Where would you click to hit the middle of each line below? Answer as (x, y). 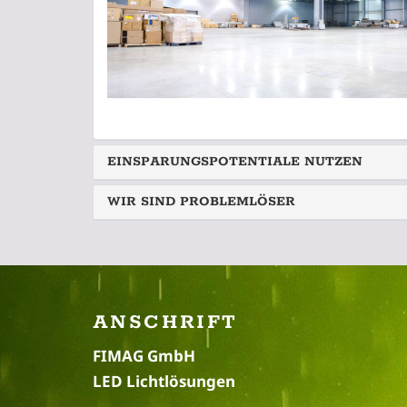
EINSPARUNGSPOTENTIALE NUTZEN (235, 162)
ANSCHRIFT (165, 323)
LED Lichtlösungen (164, 382)
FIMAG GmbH (144, 356)
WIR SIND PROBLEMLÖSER (201, 202)
